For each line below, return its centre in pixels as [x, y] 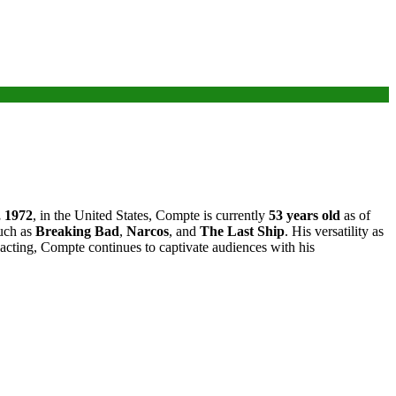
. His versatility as [334, 231]
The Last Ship [242, 231]
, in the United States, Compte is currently [151, 215]
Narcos [148, 231]
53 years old [305, 215]
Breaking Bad [77, 231]
